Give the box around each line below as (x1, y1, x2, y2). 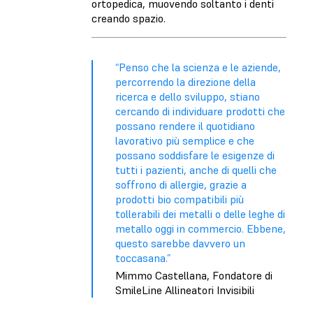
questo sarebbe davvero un (115, 235, 245, 250)
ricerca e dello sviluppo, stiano (115, 89, 260, 103)
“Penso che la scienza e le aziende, (115, 59, 281, 74)
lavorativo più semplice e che (115, 133, 254, 147)
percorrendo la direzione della (115, 74, 256, 89)
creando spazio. (92, 10, 166, 25)
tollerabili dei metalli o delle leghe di (115, 206, 285, 221)
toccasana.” (115, 250, 170, 265)
